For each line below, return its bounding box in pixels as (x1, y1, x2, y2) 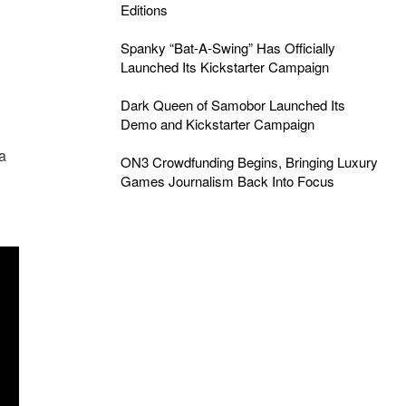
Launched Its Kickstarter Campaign (120, 57, 329, 76)
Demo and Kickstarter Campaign (120, 114, 314, 133)
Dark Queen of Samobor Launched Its (120, 95, 345, 114)
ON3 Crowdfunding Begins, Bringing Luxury (120, 152, 378, 171)
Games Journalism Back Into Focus (120, 171, 334, 190)
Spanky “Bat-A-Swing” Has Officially (120, 38, 335, 57)
